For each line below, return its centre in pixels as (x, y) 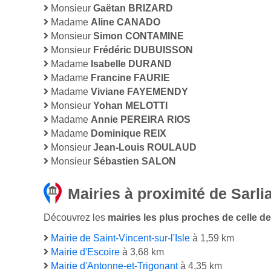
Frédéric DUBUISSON (143, 50)
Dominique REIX (129, 134)
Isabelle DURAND (131, 64)
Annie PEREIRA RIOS (141, 120)
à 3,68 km (142, 252)
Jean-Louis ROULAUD (145, 148)
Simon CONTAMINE (139, 36)
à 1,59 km (212, 238)
